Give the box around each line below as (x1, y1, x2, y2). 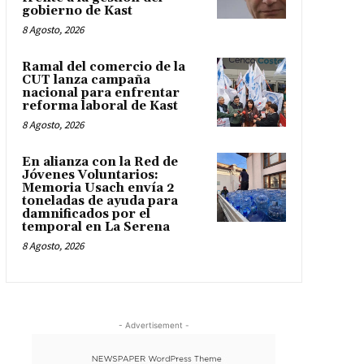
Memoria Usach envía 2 (21, 180, 175, 197)
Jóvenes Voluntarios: (21, 167, 158, 184)
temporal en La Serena (21, 219, 170, 236)
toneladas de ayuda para (21, 193, 178, 210)
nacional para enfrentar (21, 85, 180, 102)
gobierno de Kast (21, 3, 132, 19)
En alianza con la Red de (21, 154, 178, 171)
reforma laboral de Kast (21, 98, 178, 115)
